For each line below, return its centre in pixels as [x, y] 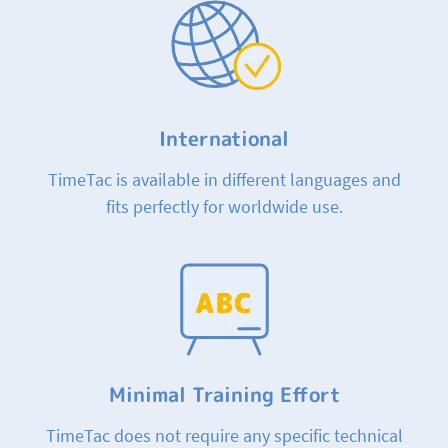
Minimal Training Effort [224, 393]
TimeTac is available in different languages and [224, 179]
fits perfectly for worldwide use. [224, 206]
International [224, 137]
